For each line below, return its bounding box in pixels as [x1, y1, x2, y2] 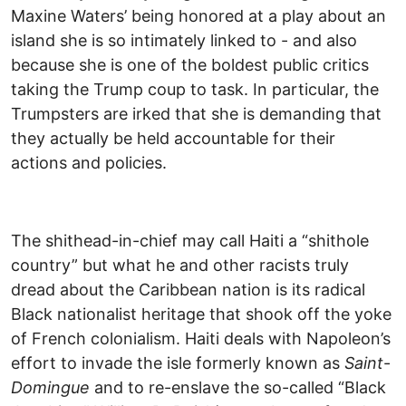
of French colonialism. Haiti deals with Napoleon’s [11, 329, 391, 349]
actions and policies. [11, 153, 167, 173]
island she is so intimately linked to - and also [11, 31, 357, 51]
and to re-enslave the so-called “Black [90, 378, 386, 398]
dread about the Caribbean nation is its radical [11, 280, 365, 300]
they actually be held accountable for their [11, 129, 335, 149]
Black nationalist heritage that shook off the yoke [11, 304, 391, 324]
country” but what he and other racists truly [11, 256, 349, 275]
